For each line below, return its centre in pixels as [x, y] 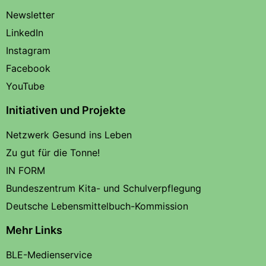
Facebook [28, 68]
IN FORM [26, 170]
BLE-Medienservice [49, 254]
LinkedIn [25, 32]
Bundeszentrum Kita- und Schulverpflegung [104, 188]
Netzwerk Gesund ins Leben [69, 134]
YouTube [25, 86]
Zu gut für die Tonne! [53, 152]
